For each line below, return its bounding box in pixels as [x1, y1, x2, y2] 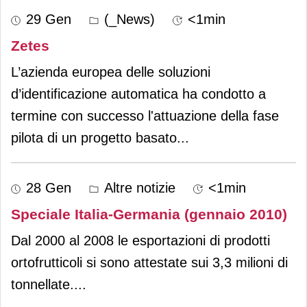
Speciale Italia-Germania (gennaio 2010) [11, 206, 287, 222]
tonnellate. [11, 276, 74, 292]
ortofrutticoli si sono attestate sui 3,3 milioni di [11, 254, 288, 270]
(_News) [100, 11, 155, 27]
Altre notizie [100, 180, 175, 195]
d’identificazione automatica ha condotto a [11, 86, 266, 101]
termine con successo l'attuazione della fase [11, 108, 279, 123]
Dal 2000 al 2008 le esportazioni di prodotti [11, 232, 270, 248]
